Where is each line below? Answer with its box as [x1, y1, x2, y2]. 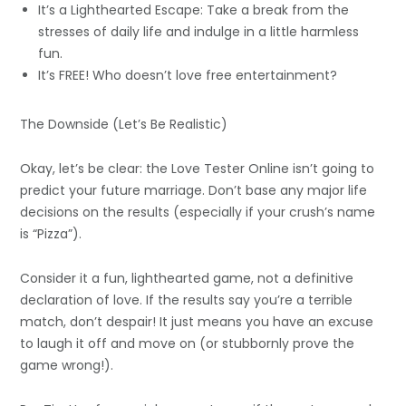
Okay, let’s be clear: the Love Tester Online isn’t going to [20, 159, 375, 178]
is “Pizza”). [20, 224, 82, 243]
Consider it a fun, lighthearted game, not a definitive [20, 268, 354, 287]
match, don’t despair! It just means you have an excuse [20, 312, 374, 331]
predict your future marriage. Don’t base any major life [20, 180, 368, 199]
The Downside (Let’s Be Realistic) [20, 114, 228, 133]
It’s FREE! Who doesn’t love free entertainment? [38, 65, 338, 84]
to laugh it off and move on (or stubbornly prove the [20, 333, 355, 353]
